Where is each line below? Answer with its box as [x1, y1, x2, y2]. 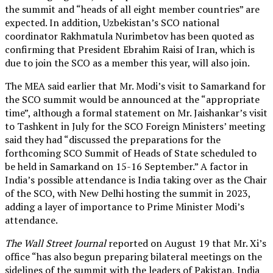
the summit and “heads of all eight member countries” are [5, 2, 260, 16]
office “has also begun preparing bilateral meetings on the [5, 249, 262, 263]
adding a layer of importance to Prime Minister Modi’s [5, 199, 244, 213]
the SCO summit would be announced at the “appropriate [5, 92, 260, 106]
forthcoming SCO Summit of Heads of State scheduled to [5, 146, 257, 160]
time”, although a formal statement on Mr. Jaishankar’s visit [5, 105, 268, 119]
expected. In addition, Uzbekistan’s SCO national [5, 15, 219, 29]
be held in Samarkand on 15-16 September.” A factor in [5, 159, 248, 173]
